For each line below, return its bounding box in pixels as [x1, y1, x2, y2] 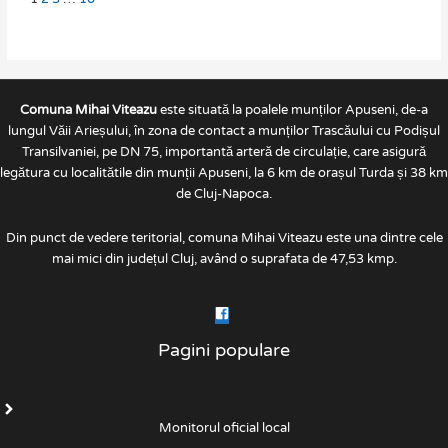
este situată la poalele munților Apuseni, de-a [157, 102, 428, 119]
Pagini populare [158, 339, 290, 362]
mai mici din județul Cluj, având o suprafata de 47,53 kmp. [51, 250, 397, 267]
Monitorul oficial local [158, 420, 290, 437]
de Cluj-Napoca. [176, 186, 272, 203]
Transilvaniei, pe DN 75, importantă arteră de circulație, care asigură [22, 144, 426, 161]
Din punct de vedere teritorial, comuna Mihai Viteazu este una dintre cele [5, 229, 443, 246]
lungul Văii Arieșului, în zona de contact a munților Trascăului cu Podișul [8, 123, 440, 140]
